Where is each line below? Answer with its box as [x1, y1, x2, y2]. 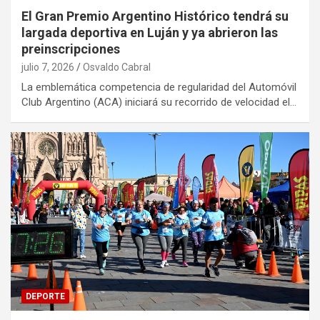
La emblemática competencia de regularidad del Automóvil [21, 80, 296, 94]
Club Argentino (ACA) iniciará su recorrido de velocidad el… [21, 95, 296, 109]
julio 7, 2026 [21, 61, 74, 73]
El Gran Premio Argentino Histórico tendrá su [21, 8, 289, 24]
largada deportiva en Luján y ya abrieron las [21, 24, 278, 40]
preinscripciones [21, 41, 120, 56]
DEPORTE [26, 291, 65, 302]
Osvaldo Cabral [83, 61, 151, 73]
